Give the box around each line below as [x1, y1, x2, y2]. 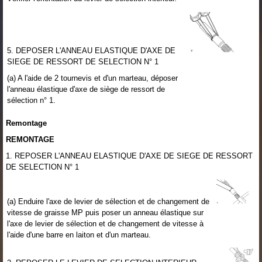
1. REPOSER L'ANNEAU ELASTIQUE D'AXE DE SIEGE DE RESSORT [6, 151, 253, 160]
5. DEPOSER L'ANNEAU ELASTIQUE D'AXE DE [7, 46, 175, 55]
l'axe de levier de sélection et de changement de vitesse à [7, 219, 204, 228]
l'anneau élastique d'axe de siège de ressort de [7, 84, 165, 94]
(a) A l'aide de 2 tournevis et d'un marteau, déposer [7, 73, 178, 82]
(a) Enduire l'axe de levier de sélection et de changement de [7, 196, 209, 206]
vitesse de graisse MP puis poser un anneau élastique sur [7, 208, 204, 217]
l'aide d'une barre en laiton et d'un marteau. [7, 230, 151, 239]
